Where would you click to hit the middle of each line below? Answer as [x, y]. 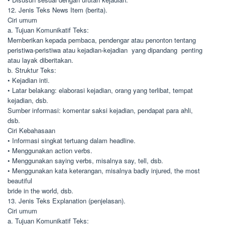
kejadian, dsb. [28, 100]
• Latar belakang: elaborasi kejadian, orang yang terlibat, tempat [100, 90]
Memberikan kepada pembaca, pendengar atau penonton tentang [102, 40]
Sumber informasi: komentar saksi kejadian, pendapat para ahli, [100, 110]
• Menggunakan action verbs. [50, 150]
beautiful [20, 181]
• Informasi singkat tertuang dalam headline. [72, 140]
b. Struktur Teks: [32, 70]
